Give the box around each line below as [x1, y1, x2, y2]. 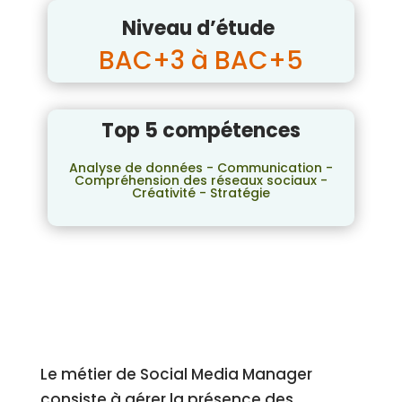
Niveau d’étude [122, 14, 280, 42]
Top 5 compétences [100, 117, 301, 144]
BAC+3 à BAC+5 [98, 43, 303, 78]
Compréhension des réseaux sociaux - [74, 171, 328, 189]
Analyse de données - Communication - [68, 159, 333, 177]
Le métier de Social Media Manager [39, 363, 312, 385]
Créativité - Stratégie [131, 184, 270, 202]
